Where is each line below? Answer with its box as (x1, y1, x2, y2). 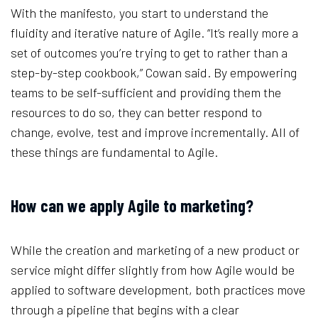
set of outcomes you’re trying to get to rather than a (11, 45, 287, 61)
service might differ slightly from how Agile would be (11, 262, 295, 278)
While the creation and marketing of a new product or (11, 242, 300, 258)
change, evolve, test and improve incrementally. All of (11, 124, 300, 141)
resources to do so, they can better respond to (11, 104, 262, 121)
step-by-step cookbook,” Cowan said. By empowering (11, 65, 297, 81)
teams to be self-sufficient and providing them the (11, 84, 281, 101)
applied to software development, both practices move (11, 282, 305, 298)
